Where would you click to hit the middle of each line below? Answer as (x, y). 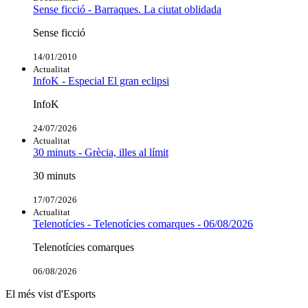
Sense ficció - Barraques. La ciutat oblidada (127, 9)
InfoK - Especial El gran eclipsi (101, 80)
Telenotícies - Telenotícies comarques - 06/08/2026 (143, 223)
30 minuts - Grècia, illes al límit (101, 152)
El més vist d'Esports (51, 294)
